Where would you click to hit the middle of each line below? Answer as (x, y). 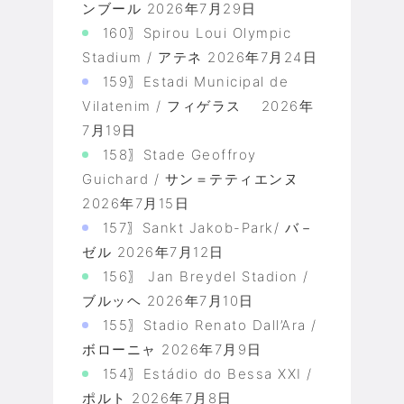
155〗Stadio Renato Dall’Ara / (210, 326)
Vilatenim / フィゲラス (169, 106)
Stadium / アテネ (142, 58)
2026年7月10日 (200, 301)
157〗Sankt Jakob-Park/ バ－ (208, 228)
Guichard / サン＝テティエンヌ (190, 179)
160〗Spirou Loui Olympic (197, 33)
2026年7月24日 (262, 58)
